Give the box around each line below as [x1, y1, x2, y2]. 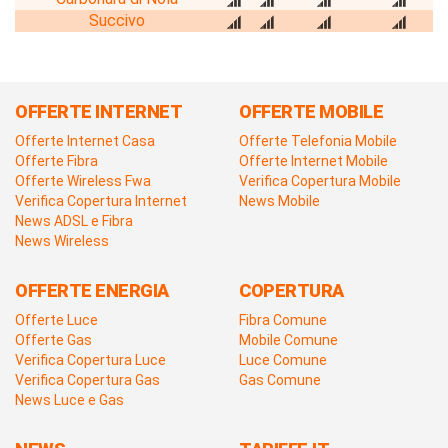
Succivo [88, 10, 145, 30]
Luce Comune [239, 351, 327, 368]
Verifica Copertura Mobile [239, 172, 401, 189]
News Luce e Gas [15, 391, 124, 408]
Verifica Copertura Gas [15, 371, 160, 388]
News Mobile [239, 192, 320, 209]
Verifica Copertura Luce [15, 351, 166, 368]
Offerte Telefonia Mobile [239, 132, 397, 149]
